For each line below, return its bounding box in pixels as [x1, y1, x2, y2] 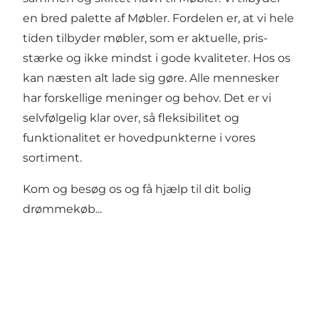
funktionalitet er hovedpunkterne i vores [23, 131, 256, 145]
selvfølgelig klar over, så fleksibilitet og [23, 111, 239, 125]
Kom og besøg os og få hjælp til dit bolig [23, 182, 251, 197]
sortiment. [23, 151, 82, 165]
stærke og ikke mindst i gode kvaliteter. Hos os [23, 51, 291, 66]
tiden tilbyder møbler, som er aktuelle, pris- [23, 31, 268, 46]
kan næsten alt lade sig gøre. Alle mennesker [23, 71, 279, 85]
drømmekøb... [23, 202, 102, 216]
